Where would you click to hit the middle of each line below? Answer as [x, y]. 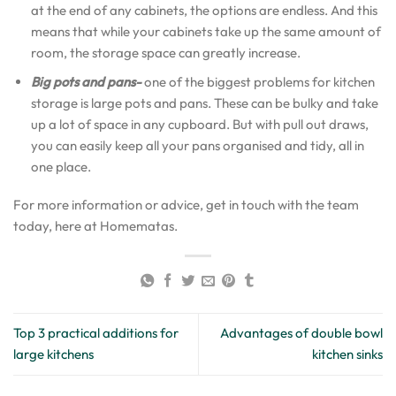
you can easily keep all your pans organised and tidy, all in [197, 145]
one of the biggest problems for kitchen [258, 81]
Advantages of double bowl [301, 333]
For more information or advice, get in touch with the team [186, 205]
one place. [61, 166]
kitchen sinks [347, 354]
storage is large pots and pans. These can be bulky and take [204, 103]
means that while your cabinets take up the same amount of [206, 31]
